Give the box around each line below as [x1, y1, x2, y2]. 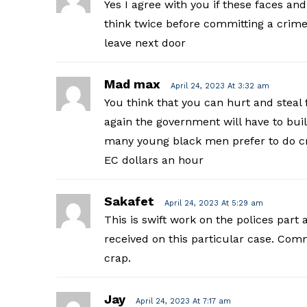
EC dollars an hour [103, 153, 204, 167]
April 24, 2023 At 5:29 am [164, 198, 263, 208]
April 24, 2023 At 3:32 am [170, 81, 269, 90]
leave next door [103, 36, 186, 49]
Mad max [103, 76, 160, 91]
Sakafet [103, 193, 154, 208]
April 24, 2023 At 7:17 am [135, 296, 231, 306]
